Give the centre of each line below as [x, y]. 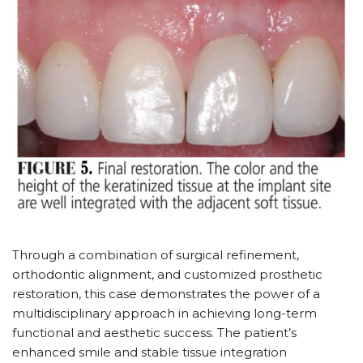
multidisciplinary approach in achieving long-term [164, 314]
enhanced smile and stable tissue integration [149, 352]
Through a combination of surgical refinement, [156, 255]
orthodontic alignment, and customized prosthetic [167, 275]
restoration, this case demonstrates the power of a [166, 294]
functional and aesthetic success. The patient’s [154, 333]
